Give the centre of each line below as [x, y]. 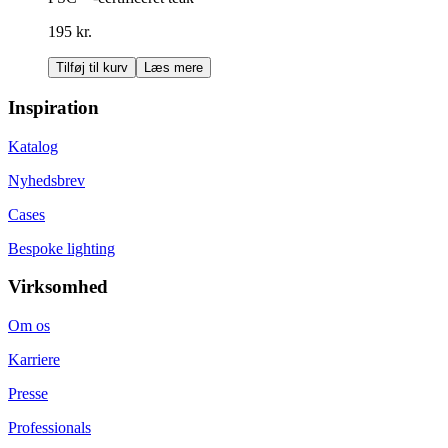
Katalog [33, 146]
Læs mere [173, 68]
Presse [28, 394]
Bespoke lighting [61, 248]
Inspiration [53, 107]
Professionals [49, 428]
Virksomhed [58, 287]
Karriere [34, 360]
